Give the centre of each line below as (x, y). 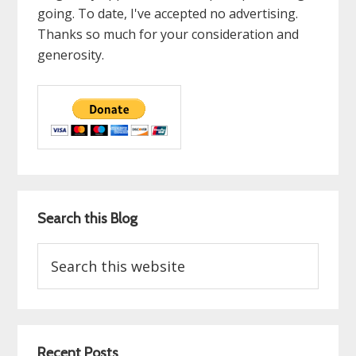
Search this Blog (88, 219)
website (60, 294)
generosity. (71, 55)
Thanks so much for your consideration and (168, 35)
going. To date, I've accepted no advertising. (168, 14)
